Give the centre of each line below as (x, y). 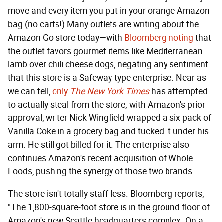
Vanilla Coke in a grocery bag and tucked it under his (108, 132)
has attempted (178, 91)
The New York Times (110, 91)
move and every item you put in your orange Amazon (109, 11)
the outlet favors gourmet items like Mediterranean (105, 51)
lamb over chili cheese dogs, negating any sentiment (108, 65)
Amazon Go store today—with (66, 38)
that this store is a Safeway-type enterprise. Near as (107, 78)
